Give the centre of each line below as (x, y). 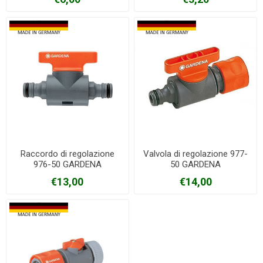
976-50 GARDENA (67, 164)
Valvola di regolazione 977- (196, 154)
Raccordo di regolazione (67, 154)
